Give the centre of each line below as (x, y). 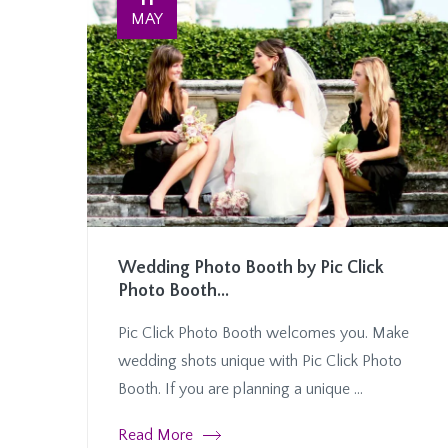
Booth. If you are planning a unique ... (240, 388)
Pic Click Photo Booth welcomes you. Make (263, 332)
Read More (155, 434)
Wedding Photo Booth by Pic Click (251, 267)
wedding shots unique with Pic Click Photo (260, 360)
